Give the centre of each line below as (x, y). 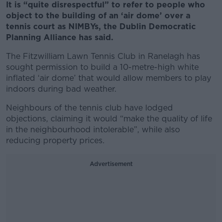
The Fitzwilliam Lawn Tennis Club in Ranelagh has (103, 56)
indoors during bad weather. (62, 89)
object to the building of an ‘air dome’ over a (98, 16)
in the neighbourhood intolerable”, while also (93, 130)
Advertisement (111, 164)
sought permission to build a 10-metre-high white (102, 67)
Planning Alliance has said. (61, 37)
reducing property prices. (56, 140)
